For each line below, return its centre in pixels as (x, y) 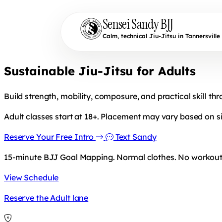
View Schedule (31, 177)
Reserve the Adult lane (46, 197)
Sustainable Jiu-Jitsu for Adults (100, 71)
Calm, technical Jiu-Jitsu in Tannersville (161, 36)
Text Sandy (135, 137)
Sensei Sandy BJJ (138, 24)
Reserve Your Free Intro (50, 137)
